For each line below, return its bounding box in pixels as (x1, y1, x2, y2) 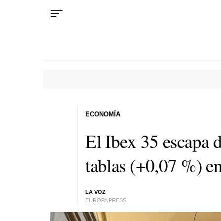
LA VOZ (85, 189, 106, 195)
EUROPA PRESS (85, 197, 127, 203)
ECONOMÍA (85, 110, 121, 118)
